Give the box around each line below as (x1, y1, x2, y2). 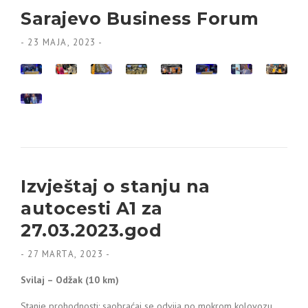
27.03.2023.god (21, 220, 162, 241)
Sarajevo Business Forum (21, 8, 259, 29)
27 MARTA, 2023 (27, 248, 103, 260)
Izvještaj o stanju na (21, 176, 210, 197)
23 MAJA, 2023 (27, 36, 96, 48)
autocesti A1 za (21, 198, 163, 219)
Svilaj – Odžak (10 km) (21, 274, 119, 286)
